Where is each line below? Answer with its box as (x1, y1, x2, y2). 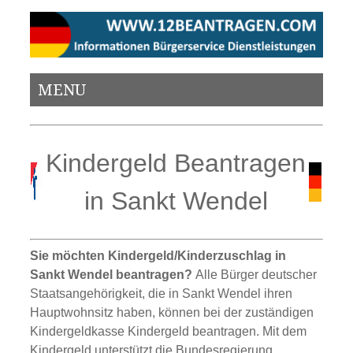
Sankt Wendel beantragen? (30, 267, 196, 281)
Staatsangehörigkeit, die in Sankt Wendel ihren (30, 286, 293, 300)
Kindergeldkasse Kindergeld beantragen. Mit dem (30, 324, 307, 338)
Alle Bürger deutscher (195, 267, 318, 281)
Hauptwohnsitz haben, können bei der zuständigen (30, 305, 314, 319)
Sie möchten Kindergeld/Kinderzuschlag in (30, 248, 287, 262)
